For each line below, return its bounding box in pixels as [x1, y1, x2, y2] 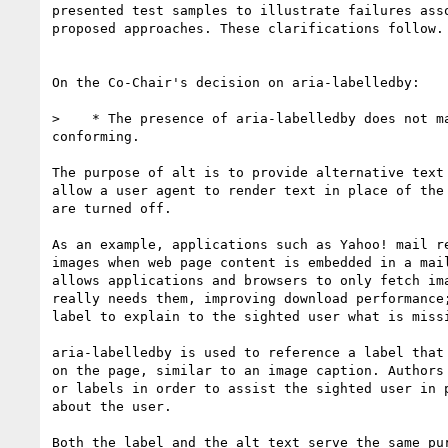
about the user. [52, 398, 172, 414]
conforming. [52, 128, 140, 144]
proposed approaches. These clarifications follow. [52, 20, 444, 36]
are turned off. [52, 200, 172, 216]
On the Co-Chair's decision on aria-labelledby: [52, 74, 420, 90]
